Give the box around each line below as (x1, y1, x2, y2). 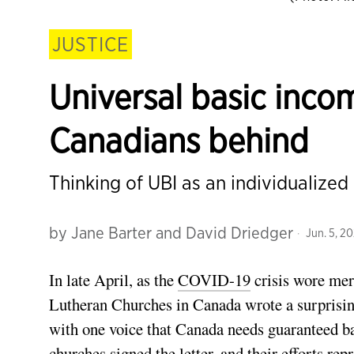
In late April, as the (49, 269, 178, 291)
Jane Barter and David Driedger (71, 223, 293, 243)
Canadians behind (49, 120, 309, 160)
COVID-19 (178, 269, 250, 291)
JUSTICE (52, 32, 129, 56)
